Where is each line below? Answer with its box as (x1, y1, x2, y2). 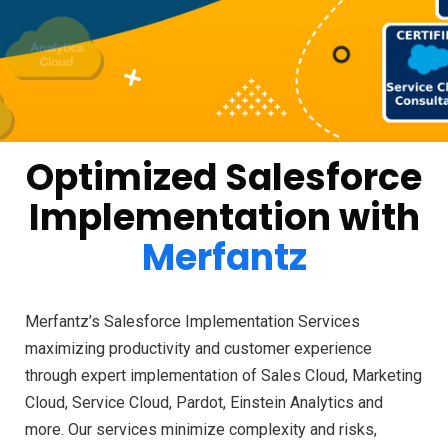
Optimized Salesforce (26, 151, 422, 203)
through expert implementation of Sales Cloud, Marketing (25, 365, 422, 385)
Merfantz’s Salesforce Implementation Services (25, 311, 360, 331)
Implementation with (28, 191, 420, 243)
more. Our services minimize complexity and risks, (25, 419, 377, 439)
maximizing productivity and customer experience (25, 338, 372, 358)
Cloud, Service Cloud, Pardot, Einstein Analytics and (25, 392, 383, 412)
